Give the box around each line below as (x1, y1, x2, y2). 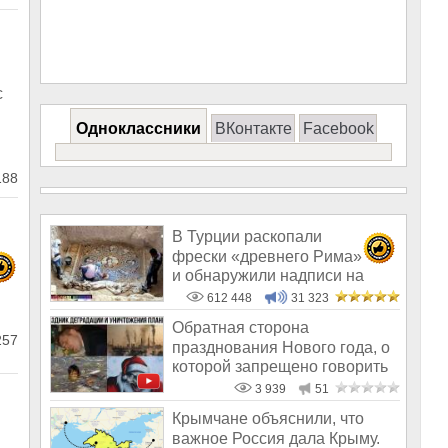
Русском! (172, 286, 238, 304)
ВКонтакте (214, 120, 292, 137)
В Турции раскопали (172, 228, 322, 246)
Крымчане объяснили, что (172, 410, 364, 428)
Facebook (302, 120, 374, 137)
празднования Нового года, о (172, 338, 390, 356)
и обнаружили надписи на (172, 266, 364, 284)
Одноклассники (76, 120, 201, 137)
